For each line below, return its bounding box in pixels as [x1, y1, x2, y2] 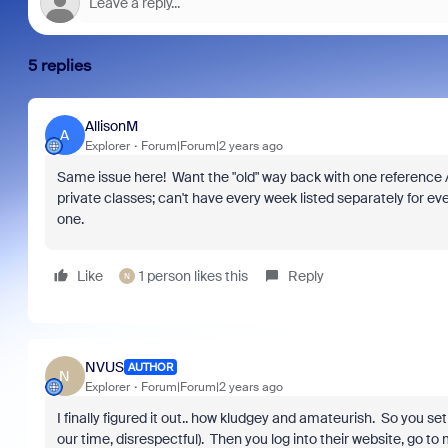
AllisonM [84, 116, 138, 135]
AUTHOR [127, 360, 173, 374]
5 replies [27, 56, 92, 75]
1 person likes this [138, 267, 248, 285]
